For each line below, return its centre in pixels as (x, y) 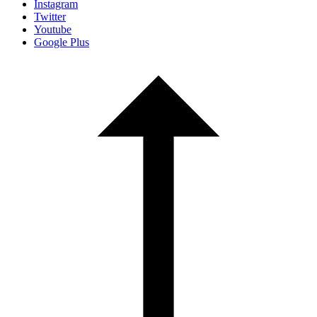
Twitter (50, 17)
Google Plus (62, 42)
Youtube (53, 30)
